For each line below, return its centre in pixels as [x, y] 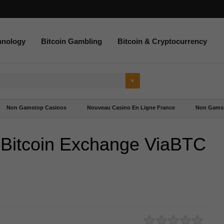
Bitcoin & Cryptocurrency [162, 41]
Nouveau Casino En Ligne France [131, 107]
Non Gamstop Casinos [36, 107]
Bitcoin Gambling [71, 41]
